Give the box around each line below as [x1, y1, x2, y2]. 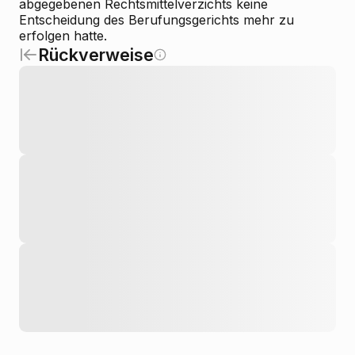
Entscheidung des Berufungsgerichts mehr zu [19, 12, 294, 28]
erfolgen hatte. [19, 28, 107, 44]
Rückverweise [38, 44, 154, 65]
